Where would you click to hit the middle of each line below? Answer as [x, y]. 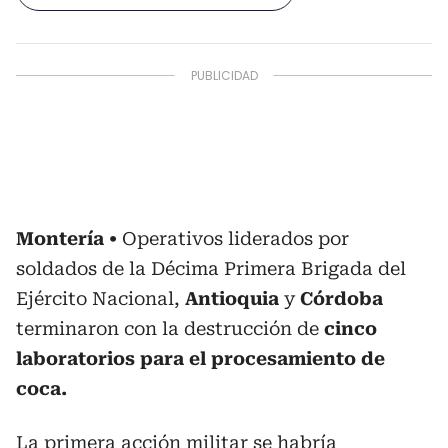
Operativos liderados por [235, 238]
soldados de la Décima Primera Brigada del [211, 268]
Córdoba [341, 298]
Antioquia [232, 298]
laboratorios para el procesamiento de [200, 358]
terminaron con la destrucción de [170, 328]
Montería [60, 238]
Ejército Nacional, [100, 298]
